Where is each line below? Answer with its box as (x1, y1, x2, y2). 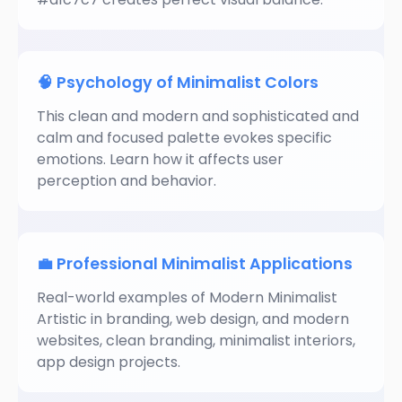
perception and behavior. (37, 170, 216, 191)
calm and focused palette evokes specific (37, 127, 332, 148)
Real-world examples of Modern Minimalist (37, 287, 337, 308)
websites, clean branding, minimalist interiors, (37, 330, 355, 351)
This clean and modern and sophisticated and (37, 106, 359, 127)
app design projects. (37, 352, 180, 372)
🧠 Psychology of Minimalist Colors (37, 72, 319, 93)
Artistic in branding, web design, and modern (37, 309, 349, 329)
